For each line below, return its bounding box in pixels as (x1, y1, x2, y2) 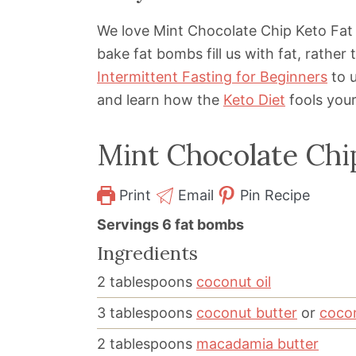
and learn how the (97, 91, 223, 109)
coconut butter (196, 304, 297, 322)
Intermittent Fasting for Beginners (97, 68, 327, 86)
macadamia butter (196, 335, 319, 353)
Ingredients (97, 241, 198, 265)
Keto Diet (223, 91, 285, 109)
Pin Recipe (236, 187, 311, 204)
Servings (97, 216, 162, 234)
